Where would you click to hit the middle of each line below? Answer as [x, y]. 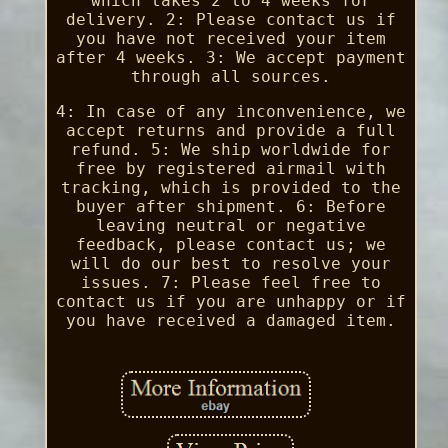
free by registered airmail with [230, 168]
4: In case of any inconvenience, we [230, 111]
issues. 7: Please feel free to [230, 282]
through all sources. [230, 76]
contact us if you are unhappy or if [230, 301]
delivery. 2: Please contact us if [230, 19]
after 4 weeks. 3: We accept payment [230, 57]
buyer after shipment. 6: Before [230, 206]
